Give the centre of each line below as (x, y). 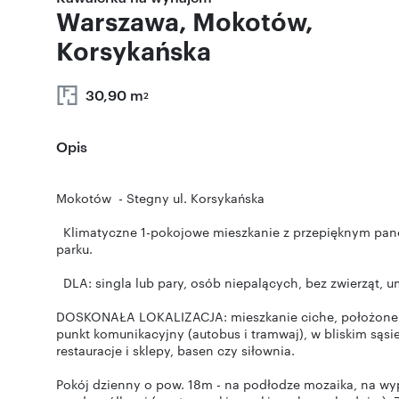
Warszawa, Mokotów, (185, 20)
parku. (76, 248)
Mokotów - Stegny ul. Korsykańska (160, 198)
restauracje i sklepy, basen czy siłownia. (175, 350)
